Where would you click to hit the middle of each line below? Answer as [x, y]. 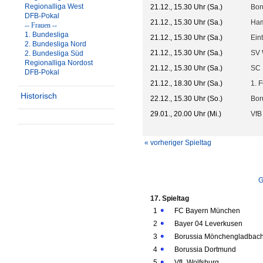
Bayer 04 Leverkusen [208, 224]
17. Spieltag [171, 198]
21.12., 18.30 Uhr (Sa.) [186, 83]
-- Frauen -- [41, 25]
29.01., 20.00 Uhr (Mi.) [186, 114]
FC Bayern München [207, 211]
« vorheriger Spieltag [178, 143]
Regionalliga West [54, 6]
